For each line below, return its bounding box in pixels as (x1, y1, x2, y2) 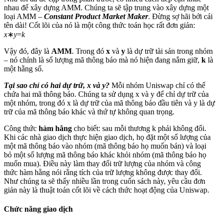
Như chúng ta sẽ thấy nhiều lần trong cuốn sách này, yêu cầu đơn (4, 176, 205, 185)
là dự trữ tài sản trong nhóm (125, 46, 213, 55)
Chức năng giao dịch (4, 204, 73, 213)
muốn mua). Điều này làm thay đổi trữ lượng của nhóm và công (4, 159, 201, 168)
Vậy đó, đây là (4, 46, 51, 55)
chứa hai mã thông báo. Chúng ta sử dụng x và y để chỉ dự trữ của (4, 89, 209, 98)
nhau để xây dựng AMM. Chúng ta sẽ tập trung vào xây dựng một (4, 3, 209, 12)
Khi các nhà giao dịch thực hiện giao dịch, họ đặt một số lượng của (4, 132, 211, 141)
